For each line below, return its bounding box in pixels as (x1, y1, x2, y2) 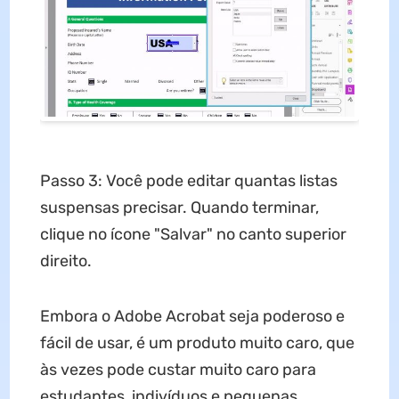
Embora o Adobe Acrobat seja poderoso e (39, 305, 345, 326)
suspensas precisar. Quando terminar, (39, 197, 319, 217)
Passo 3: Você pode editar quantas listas (39, 170, 338, 191)
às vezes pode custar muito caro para (39, 359, 316, 379)
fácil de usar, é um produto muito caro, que (39, 332, 354, 353)
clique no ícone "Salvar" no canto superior (39, 224, 346, 244)
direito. (39, 250, 92, 271)
